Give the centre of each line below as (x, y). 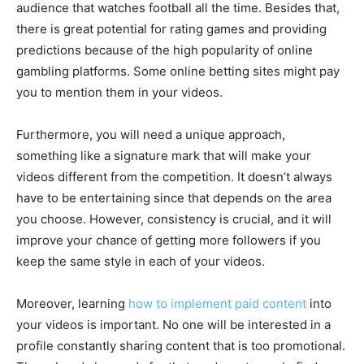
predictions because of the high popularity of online (165, 50)
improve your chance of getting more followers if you (169, 240)
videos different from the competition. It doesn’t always (174, 177)
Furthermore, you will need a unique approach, (151, 135)
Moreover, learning (72, 304)
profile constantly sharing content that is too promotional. (181, 346)
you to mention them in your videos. (119, 93)
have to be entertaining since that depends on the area (174, 198)
